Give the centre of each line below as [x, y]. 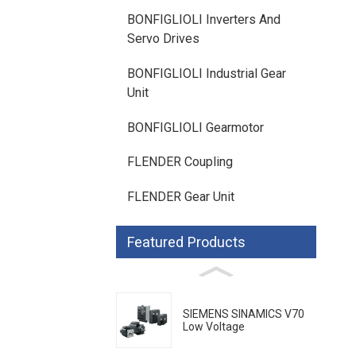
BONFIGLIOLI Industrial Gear [207, 73]
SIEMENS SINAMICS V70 [244, 314]
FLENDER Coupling [180, 162]
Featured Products [186, 242]
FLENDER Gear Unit [181, 196]
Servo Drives [163, 39]
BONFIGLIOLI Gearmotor [195, 127]
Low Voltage [214, 327]
